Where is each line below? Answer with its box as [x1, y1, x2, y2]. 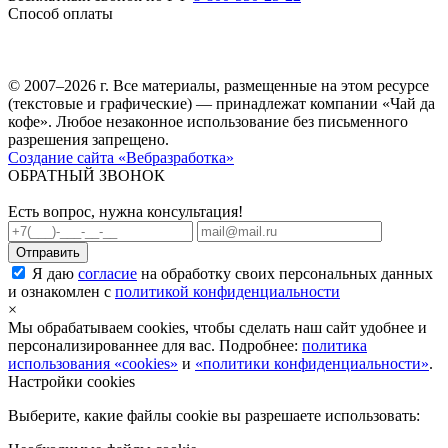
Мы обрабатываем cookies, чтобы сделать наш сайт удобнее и [8, 318, 427, 336]
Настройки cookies [8, 372, 135, 390]
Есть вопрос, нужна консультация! [8, 202, 243, 220]
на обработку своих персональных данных [137, 264, 433, 282]
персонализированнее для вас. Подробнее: [8, 336, 302, 354]
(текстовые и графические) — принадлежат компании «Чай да [8, 94, 435, 112]
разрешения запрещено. [8, 130, 169, 148]
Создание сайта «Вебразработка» [8, 148, 234, 166]
